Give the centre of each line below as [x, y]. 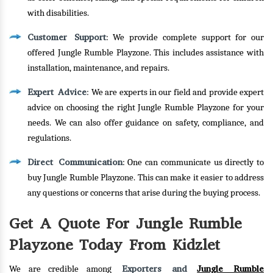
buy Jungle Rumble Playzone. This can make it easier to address [146, 178]
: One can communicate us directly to [193, 162]
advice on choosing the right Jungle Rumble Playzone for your [146, 108]
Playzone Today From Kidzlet [115, 245]
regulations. [49, 138]
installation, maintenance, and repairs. [98, 68]
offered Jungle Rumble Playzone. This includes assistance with [146, 53]
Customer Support [67, 37]
